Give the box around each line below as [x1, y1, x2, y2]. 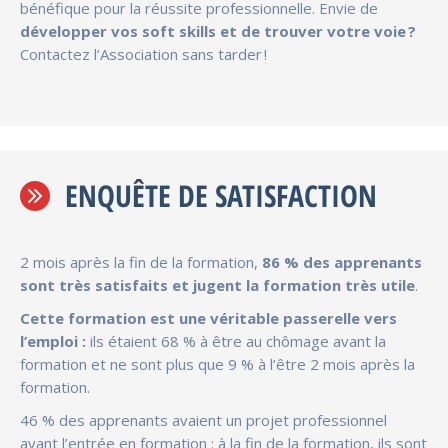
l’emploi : [20, 330, 86, 351]
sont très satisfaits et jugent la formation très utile [20, 274, 415, 295]
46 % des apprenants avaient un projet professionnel [20, 409, 387, 430]
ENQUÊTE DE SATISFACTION [65, 174, 377, 216]
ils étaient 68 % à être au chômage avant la [86, 330, 386, 351]
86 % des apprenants [262, 251, 422, 272]
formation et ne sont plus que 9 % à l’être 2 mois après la [20, 353, 415, 374]
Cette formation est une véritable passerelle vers [20, 307, 397, 328]
